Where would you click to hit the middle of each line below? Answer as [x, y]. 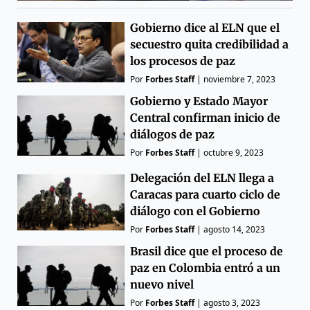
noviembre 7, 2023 [240, 79]
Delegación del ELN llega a [202, 177]
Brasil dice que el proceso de [207, 251]
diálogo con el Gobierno [195, 211]
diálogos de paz [173, 134]
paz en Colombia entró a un [206, 267]
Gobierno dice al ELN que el [205, 27]
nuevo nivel [162, 284]
